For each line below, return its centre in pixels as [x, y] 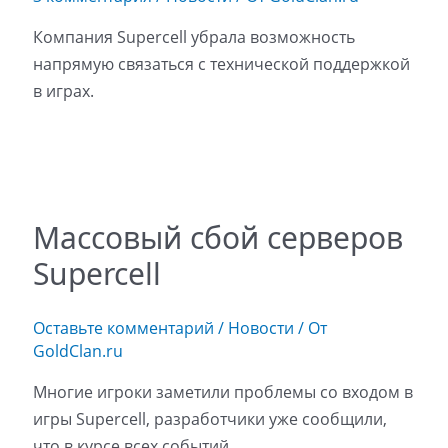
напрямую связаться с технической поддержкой [221, 63]
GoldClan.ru [77, 351]
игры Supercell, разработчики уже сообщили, [209, 419]
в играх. [63, 90]
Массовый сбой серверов [217, 238]
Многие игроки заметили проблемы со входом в [222, 392]
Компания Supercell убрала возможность [193, 36]
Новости [260, 328]
